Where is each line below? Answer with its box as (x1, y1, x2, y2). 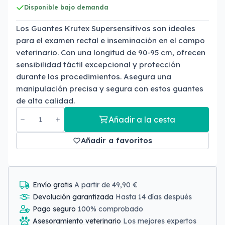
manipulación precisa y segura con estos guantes (16, 84, 203, 93)
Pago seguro (33, 204, 78, 213)
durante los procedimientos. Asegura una (16, 72, 171, 81)
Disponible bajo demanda (24, 4, 108, 11)
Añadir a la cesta (108, 115, 175, 125)
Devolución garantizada (33, 192, 116, 201)
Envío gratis (33, 180, 74, 189)
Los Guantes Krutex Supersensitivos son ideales (16, 24, 195, 33)
